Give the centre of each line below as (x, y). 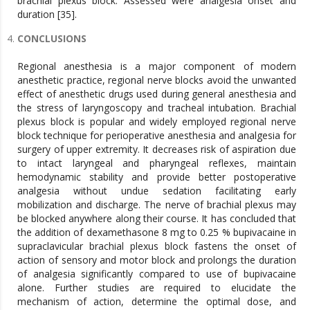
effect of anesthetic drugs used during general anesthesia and (157, 94)
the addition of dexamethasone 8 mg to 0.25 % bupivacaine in (157, 232)
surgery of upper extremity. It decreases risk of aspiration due (157, 149)
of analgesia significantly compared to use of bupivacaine (157, 274)
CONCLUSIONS (52, 38)
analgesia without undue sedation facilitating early (157, 191)
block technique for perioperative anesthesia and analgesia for (157, 135)
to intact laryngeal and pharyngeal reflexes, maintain (157, 163)
